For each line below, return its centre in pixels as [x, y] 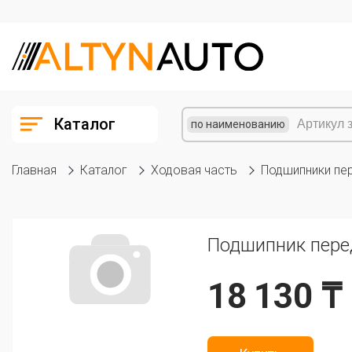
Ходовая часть [194, 170]
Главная [34, 170]
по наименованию [238, 124]
